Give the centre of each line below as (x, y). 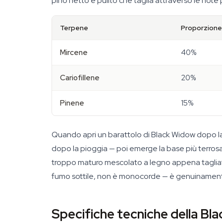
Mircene (74, 53)
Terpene (74, 28)
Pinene (72, 103)
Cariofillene (80, 78)
